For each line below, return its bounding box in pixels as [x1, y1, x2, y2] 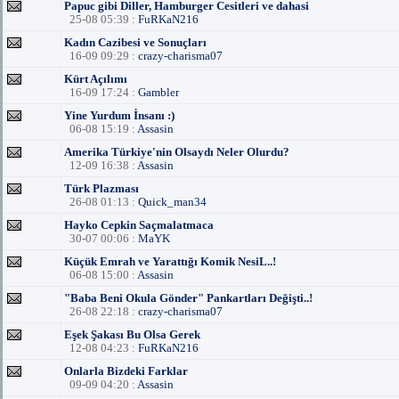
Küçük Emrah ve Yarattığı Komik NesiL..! [64, 255, 276, 268]
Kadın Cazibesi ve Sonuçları [64, 36, 207, 49]
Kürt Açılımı [64, 72, 127, 85]
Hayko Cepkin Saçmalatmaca [64, 218, 214, 232]
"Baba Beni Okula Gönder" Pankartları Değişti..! [64, 291, 313, 305]
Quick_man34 [138, 195, 207, 208]
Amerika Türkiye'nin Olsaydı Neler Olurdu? [64, 145, 289, 159]
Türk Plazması [64, 182, 139, 195]
